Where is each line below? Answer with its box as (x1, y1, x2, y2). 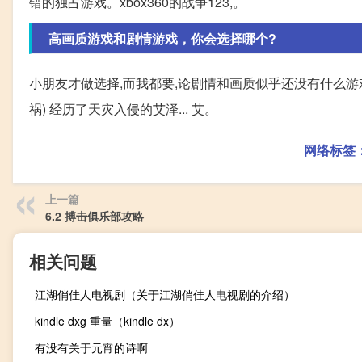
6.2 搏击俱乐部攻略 (45, 207, 144, 224)
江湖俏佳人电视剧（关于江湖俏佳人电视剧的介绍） (35, 285, 295, 302)
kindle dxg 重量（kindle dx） (35, 312, 180, 329)
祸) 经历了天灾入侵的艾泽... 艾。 (29, 99, 217, 118)
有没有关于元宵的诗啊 (35, 339, 148, 356)
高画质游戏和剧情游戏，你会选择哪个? (48, 28, 276, 48)
